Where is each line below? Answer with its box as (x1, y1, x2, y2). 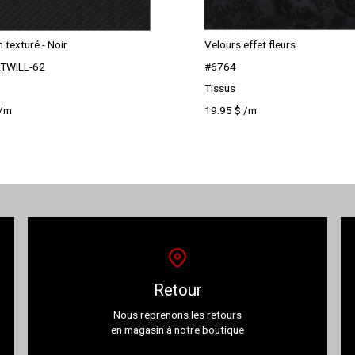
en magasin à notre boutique (111, 323, 244, 337)
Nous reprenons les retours (113, 308, 242, 322)
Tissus (204, 82, 235, 95)
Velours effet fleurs (204, 38, 296, 52)
